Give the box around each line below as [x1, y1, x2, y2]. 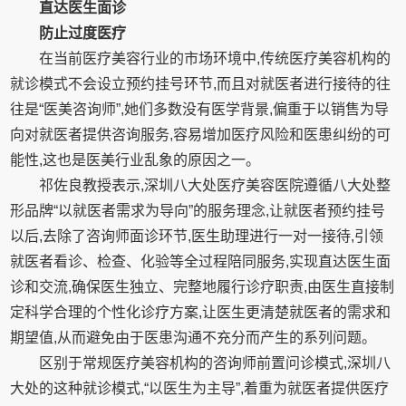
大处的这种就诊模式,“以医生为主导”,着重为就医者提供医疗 [10, 381, 390, 396]
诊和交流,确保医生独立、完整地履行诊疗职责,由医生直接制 [10, 279, 395, 295]
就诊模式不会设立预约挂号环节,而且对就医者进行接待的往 [10, 76, 391, 92]
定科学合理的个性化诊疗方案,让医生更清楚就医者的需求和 [10, 304, 391, 320]
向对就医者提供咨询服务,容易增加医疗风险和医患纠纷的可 [10, 127, 391, 142]
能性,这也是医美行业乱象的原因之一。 [10, 152, 261, 168]
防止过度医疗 [39, 25, 127, 41]
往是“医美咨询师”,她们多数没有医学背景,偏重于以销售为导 [10, 101, 390, 117]
